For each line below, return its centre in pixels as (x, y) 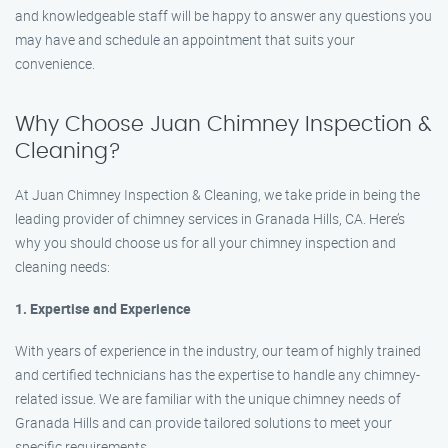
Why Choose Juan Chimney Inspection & (223, 124)
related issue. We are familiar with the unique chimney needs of (208, 398)
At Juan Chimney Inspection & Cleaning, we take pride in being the (217, 194)
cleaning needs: (62, 266)
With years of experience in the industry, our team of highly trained (218, 350)
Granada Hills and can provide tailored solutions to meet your (203, 422)
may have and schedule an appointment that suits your (185, 39)
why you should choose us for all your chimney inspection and (205, 242)
